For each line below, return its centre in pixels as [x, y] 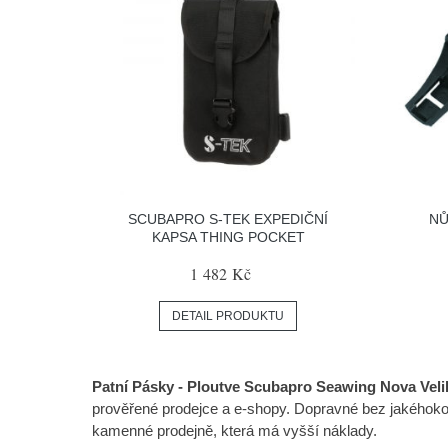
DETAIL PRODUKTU [228, 316]
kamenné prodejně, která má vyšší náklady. [234, 431]
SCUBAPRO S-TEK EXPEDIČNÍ [228, 219]
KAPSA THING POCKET [228, 237]
